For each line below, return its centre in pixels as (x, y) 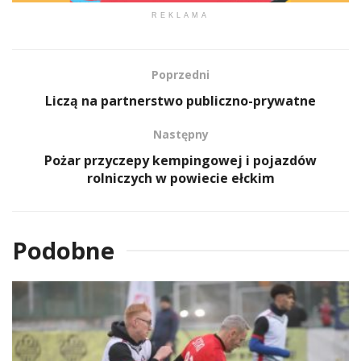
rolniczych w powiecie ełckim (180, 178)
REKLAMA (180, 15)
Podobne (63, 250)
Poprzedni (180, 74)
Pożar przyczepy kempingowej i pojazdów (180, 160)
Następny (180, 134)
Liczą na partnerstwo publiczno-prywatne (180, 100)
